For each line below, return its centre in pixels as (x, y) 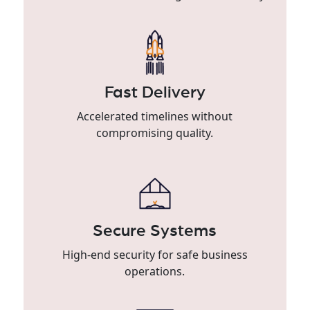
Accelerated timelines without (155, 116)
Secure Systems (155, 231)
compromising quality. (155, 133)
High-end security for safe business (155, 254)
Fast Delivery (155, 92)
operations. (155, 271)
